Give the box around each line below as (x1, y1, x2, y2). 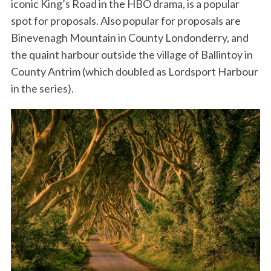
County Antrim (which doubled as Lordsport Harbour (10, 65, 258, 79)
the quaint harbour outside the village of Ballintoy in (10, 48, 253, 62)
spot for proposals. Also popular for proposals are (10, 14, 241, 28)
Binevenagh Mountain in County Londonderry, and (10, 31, 249, 45)
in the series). (10, 82, 74, 96)
